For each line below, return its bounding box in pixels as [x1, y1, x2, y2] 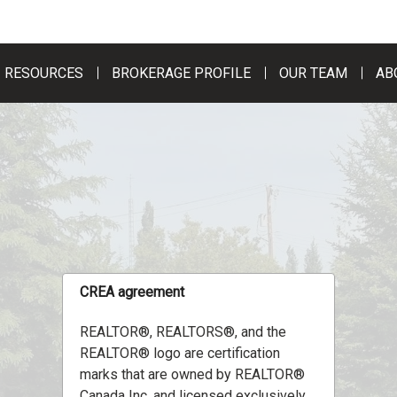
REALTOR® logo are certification [80, 345, 281, 362]
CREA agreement [80, 284, 185, 301]
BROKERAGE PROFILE [112, 64, 252, 82]
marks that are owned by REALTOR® [80, 366, 306, 384]
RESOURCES [4, 64, 84, 82]
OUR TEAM [279, 64, 348, 82]
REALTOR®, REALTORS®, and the [80, 323, 287, 341]
